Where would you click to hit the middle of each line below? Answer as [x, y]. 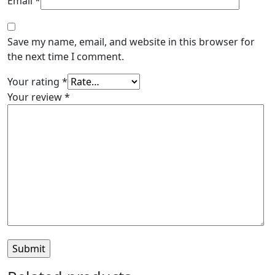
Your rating [35, 81]
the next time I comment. [66, 56]
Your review [36, 97]
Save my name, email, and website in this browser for [131, 41]
